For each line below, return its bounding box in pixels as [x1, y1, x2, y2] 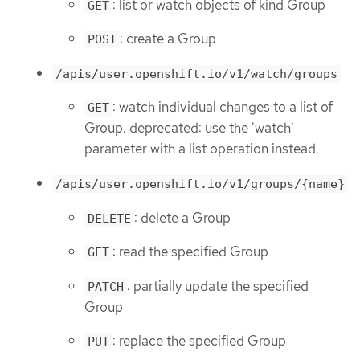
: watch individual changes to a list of [112, 98, 333, 117]
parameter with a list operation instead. [84, 140, 319, 158]
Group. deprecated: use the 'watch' [84, 119, 294, 137]
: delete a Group [134, 208, 231, 227]
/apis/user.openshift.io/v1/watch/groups [55, 66, 337, 81]
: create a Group [120, 30, 216, 48]
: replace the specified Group [112, 332, 286, 350]
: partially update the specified [127, 276, 309, 295]
